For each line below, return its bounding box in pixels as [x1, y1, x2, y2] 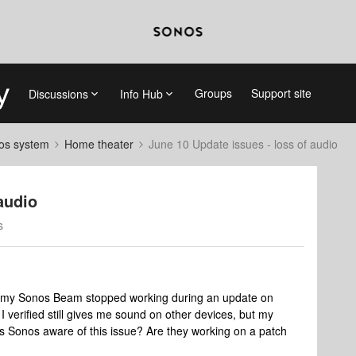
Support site [250, 85, 311, 101]
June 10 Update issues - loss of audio [149, 136, 338, 152]
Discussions [28, 85, 88, 102]
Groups [194, 85, 232, 101]
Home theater [64, 136, 133, 152]
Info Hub [119, 85, 163, 102]
